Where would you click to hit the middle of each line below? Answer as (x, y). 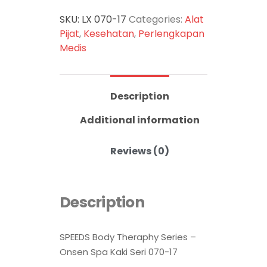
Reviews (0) (140, 151)
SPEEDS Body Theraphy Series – (128, 237)
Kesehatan (109, 34)
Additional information (140, 120)
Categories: (157, 20)
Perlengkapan (171, 34)
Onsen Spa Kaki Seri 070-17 (119, 252)
